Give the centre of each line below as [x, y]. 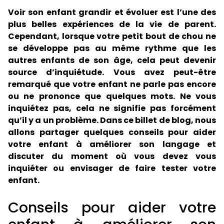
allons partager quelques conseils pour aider [112, 132]
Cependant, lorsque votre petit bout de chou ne [112, 36]
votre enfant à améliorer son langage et [112, 144]
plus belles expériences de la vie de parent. [112, 24]
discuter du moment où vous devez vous [112, 156]
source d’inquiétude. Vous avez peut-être [112, 72]
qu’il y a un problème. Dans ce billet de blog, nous [112, 120]
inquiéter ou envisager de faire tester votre [112, 168]
